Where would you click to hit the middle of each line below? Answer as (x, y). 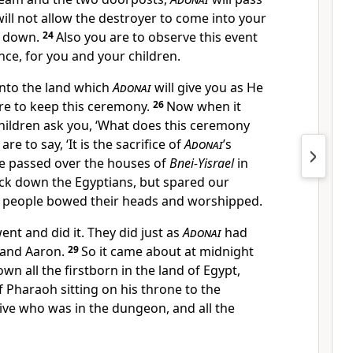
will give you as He (207, 87)
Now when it (204, 106)
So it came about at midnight (167, 251)
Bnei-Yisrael (202, 163)
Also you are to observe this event (157, 37)
